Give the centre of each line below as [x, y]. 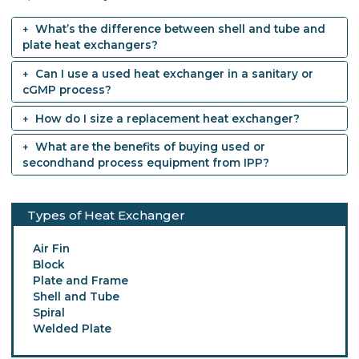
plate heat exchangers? [90, 45]
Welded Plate [72, 328]
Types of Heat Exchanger [107, 216]
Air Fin [51, 248]
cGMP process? [67, 89]
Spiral [48, 312]
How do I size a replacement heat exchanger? [167, 118]
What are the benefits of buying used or [150, 147]
